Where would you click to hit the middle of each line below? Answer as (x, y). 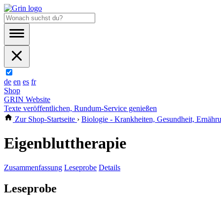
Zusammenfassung (33, 167)
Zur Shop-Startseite (45, 119)
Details (110, 167)
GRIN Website (27, 99)
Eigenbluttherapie (65, 143)
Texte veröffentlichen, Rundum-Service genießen (80, 108)
